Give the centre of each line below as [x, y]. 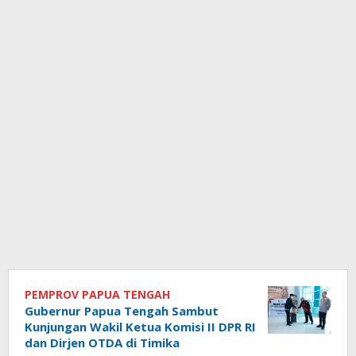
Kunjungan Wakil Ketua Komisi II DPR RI [140, 326]
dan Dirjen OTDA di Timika [102, 342]
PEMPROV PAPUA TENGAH [97, 294]
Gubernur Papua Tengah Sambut [122, 310]
